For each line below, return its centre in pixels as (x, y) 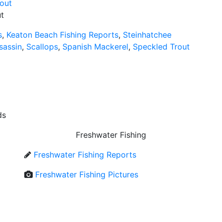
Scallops (42, 46)
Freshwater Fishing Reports (85, 154)
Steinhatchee (147, 34)
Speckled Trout (161, 46)
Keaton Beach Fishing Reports (62, 34)
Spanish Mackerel (95, 46)
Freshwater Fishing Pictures (87, 174)
